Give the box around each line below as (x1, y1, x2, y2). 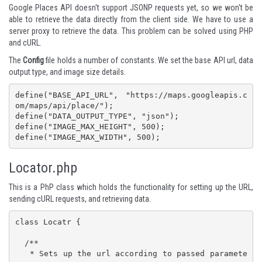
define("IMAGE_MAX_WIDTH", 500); (15, 132, 160, 142)
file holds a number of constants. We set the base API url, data (44, 56, 254, 65)
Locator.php (9, 160, 77, 177)
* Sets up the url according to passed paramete (15, 249, 30, 258)
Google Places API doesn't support (9, 3, 130, 13)
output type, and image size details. (9, 67, 126, 77)
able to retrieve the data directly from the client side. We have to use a (9, 15, 253, 25)
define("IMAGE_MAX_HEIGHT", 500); (15, 122, 170, 131)
